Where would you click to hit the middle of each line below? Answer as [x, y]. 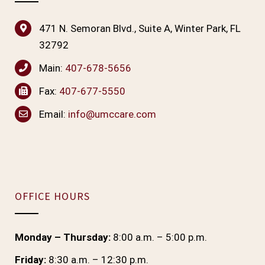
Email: [53, 114]
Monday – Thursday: [63, 237]
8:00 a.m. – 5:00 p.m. [159, 237]
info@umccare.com [112, 114]
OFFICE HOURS [52, 196]
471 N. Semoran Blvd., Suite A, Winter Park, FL [140, 28]
